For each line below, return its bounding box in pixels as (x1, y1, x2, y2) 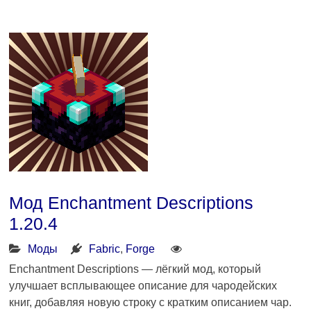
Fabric (89, 242, 121, 255)
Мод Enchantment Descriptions (9, 192, 254, 212)
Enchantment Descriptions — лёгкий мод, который (9, 262, 262, 275)
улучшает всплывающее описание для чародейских (9, 279, 278, 292)
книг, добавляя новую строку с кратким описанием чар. (9, 296, 292, 308)
